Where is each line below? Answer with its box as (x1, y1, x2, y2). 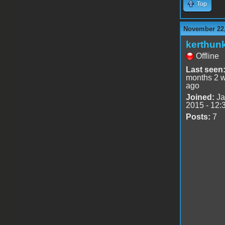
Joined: (185, 92, 214, 101)
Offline (195, 51, 219, 60)
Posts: (185, 112, 210, 121)
